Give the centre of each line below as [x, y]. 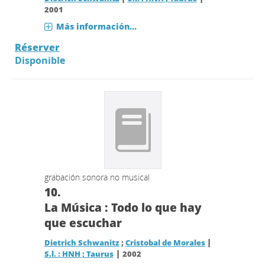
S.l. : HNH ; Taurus [79, 254]
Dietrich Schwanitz [82, 243]
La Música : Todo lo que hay [123, 208]
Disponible [40, 60]
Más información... [96, 26]
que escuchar [83, 223]
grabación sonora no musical [97, 177]
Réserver [37, 47]
